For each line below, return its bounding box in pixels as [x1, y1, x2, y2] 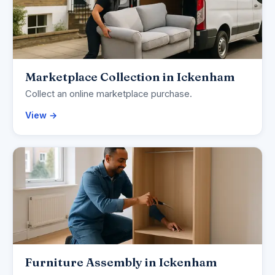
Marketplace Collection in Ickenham [25, 69, 235, 85]
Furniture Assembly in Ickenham [25, 255, 217, 270]
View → [25, 110, 57, 121]
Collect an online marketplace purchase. [25, 88, 192, 100]
